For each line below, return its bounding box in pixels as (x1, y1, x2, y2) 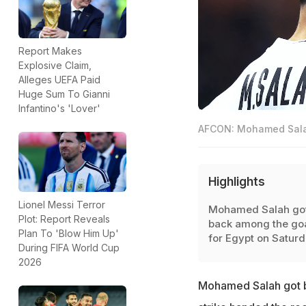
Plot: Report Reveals (18, 213, 110, 225)
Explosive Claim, (18, 59, 92, 71)
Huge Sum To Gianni (18, 87, 110, 100)
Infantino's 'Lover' (18, 102, 100, 114)
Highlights (208, 174, 265, 189)
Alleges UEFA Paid (18, 73, 100, 85)
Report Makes (18, 44, 82, 57)
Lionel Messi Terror (18, 199, 105, 211)
